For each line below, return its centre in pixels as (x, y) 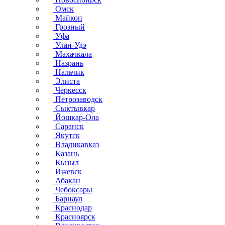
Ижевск (68, 172)
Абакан (67, 181)
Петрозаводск (78, 99)
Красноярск (74, 217)
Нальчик (69, 72)
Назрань (68, 63)
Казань (66, 153)
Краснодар (73, 208)
